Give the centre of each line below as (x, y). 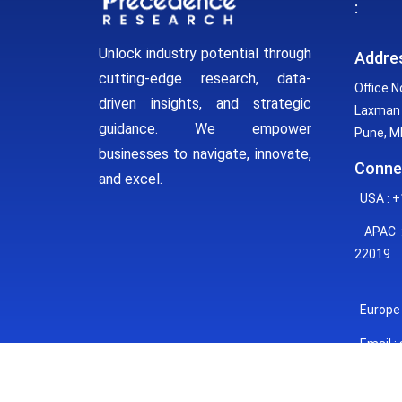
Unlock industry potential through (205, 53)
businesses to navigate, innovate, (205, 153)
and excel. (130, 179)
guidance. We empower (205, 128)
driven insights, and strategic (205, 103)
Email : (376, 344)
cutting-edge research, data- (205, 78)
